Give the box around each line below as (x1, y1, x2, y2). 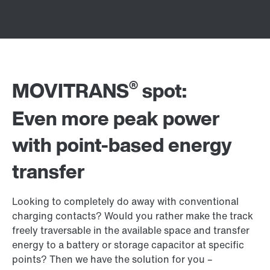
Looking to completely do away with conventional (12, 194, 239, 209)
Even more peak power (12, 104, 220, 133)
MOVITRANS (12, 76, 129, 105)
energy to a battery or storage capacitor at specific (12, 237, 244, 252)
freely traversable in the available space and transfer (12, 223, 250, 237)
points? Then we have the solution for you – (12, 252, 213, 266)
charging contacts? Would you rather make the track (12, 209, 253, 223)
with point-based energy (12, 130, 232, 159)
